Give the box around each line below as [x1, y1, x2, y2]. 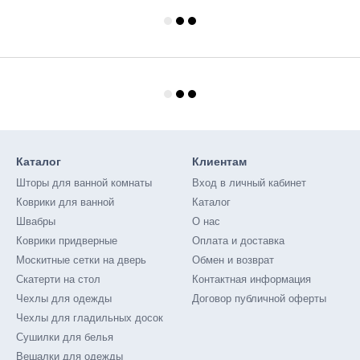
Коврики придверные [16, 235, 117, 247]
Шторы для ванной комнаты [16, 177, 152, 189]
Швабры [16, 215, 55, 227]
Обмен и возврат [192, 254, 274, 266]
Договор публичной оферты [192, 292, 326, 305]
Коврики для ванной [16, 196, 114, 208]
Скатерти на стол [16, 273, 100, 285]
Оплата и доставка [192, 235, 284, 247]
